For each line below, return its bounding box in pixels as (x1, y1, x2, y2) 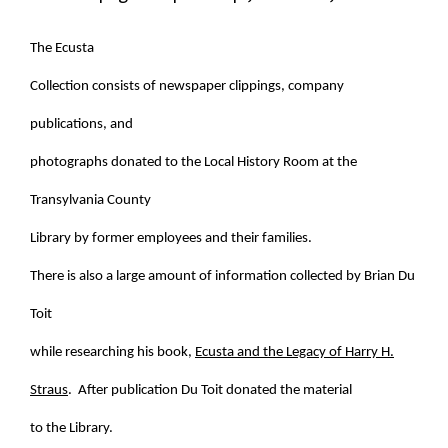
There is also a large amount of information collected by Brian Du (30, 268, 415, 284)
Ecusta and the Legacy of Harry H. (195, 344, 394, 360)
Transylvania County (30, 192, 151, 208)
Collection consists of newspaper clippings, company (30, 78, 344, 94)
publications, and (30, 116, 133, 132)
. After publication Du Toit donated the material (68, 382, 352, 398)
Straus (30, 382, 68, 398)
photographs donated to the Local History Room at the (30, 154, 357, 170)
